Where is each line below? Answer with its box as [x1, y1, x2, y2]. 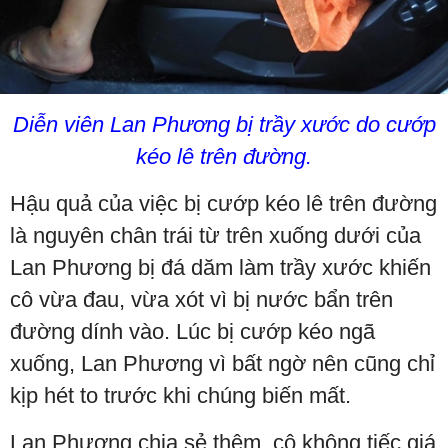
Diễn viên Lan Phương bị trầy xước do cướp [12, 112, 436, 137]
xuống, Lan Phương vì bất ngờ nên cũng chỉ [10, 351, 435, 376]
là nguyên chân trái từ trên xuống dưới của [10, 223, 421, 248]
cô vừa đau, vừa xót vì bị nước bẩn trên [10, 287, 393, 312]
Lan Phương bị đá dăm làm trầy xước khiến [10, 255, 431, 280]
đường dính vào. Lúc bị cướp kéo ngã [10, 319, 375, 344]
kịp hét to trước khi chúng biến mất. [10, 383, 357, 408]
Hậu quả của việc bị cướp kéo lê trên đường [10, 191, 437, 216]
